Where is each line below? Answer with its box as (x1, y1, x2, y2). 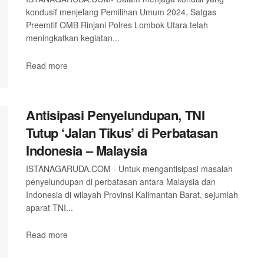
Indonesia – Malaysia (26, 140, 147, 160)
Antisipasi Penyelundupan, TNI (26, 105, 205, 124)
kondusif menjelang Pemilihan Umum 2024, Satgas (26, 6, 216, 18)
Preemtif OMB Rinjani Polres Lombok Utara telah (26, 19, 208, 31)
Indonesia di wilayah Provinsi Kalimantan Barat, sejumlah (26, 188, 238, 200)
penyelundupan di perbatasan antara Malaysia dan (26, 175, 216, 187)
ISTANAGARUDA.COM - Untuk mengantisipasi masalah (26, 162, 233, 174)
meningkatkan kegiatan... (26, 32, 120, 44)
